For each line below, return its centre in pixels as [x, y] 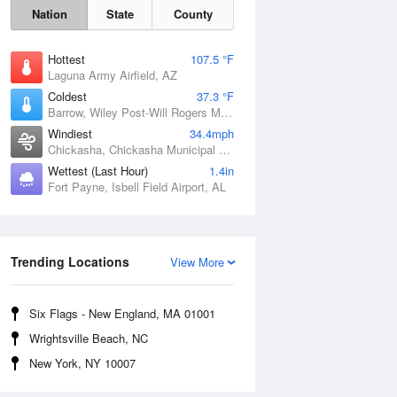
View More [197, 262]
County [193, 14]
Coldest [67, 96]
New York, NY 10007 [82, 363]
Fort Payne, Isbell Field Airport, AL [137, 187]
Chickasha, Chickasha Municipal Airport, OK [225, 149]
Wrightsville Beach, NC [89, 338]
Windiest [70, 133]
